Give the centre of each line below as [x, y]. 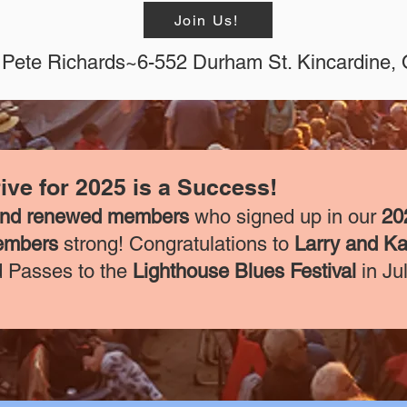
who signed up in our [285, 217]
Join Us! [206, 20]
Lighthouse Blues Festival [247, 271]
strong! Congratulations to [176, 244]
